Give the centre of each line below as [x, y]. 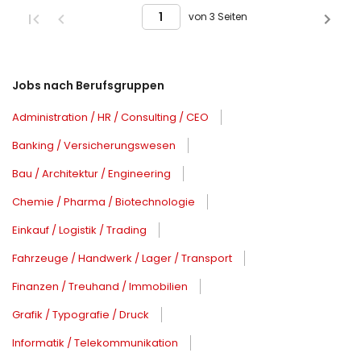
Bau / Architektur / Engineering [91, 174]
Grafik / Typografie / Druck [81, 315]
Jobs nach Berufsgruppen [88, 86]
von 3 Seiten [218, 17]
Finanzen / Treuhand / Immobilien [100, 287]
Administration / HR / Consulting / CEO [110, 118]
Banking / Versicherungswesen [94, 146]
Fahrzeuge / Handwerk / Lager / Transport [122, 259]
